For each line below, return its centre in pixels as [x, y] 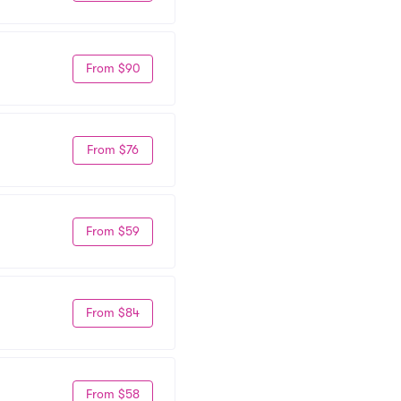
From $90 [113, 68]
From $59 [113, 231]
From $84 [113, 312]
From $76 [113, 149]
